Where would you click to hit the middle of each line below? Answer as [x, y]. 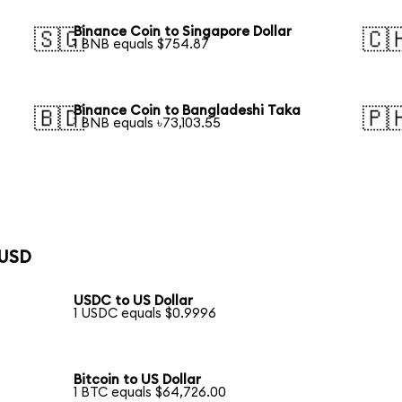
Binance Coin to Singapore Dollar [183, 32]
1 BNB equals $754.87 [142, 45]
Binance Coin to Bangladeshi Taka [188, 111]
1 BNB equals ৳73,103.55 [148, 124]
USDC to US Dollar [134, 301]
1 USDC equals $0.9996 [145, 314]
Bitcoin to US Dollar [138, 380]
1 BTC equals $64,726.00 [150, 393]
